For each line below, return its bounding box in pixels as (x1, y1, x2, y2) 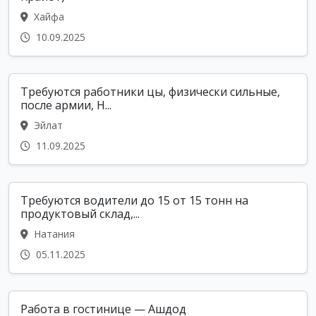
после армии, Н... (20, 97, 111, 113)
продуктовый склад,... (20, 205, 140, 221)
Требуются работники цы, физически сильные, (20, 83, 280, 99)
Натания (31, 226, 75, 241)
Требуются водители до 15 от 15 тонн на (20, 192, 248, 208)
